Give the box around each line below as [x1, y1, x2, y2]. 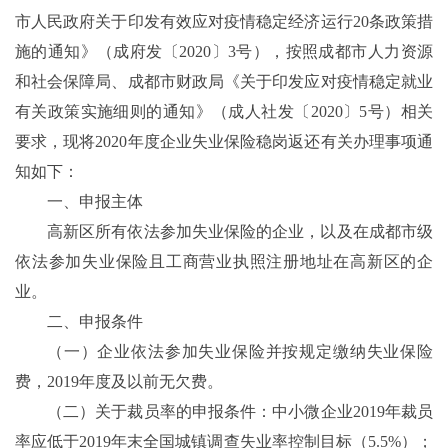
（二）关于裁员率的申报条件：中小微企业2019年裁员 [47, 403, 433, 421]
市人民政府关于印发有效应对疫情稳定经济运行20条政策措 [15, 13, 433, 31]
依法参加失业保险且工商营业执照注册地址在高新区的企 [15, 253, 433, 271]
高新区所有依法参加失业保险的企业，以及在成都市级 [47, 223, 433, 241]
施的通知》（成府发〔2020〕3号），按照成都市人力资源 [15, 43, 433, 61]
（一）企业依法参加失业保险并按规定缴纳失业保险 [47, 343, 433, 361]
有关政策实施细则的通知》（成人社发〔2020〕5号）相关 [15, 103, 433, 121]
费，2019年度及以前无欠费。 [15, 373, 223, 391]
